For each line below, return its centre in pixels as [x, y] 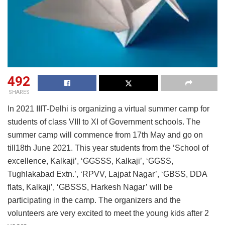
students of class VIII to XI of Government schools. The [104, 122]
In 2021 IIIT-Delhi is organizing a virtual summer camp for [108, 109]
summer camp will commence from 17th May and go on [105, 135]
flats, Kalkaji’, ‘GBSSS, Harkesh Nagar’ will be [90, 187]
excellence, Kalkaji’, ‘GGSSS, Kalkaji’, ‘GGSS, [90, 161]
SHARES [19, 92]
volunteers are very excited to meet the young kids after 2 [108, 213]
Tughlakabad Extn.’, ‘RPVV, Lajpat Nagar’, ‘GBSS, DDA [107, 174]
